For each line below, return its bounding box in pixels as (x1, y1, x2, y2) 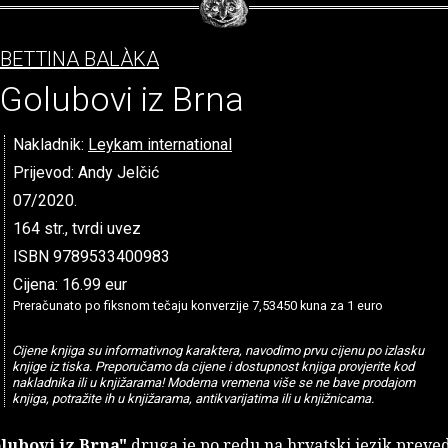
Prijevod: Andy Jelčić (13, 162, 159, 182)
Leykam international (88, 134, 232, 154)
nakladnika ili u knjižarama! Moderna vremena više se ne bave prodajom (11, 374, 415, 390)
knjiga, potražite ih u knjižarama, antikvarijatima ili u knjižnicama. (11, 390, 374, 406)
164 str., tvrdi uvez (13, 218, 141, 238)
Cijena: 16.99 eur (13, 274, 127, 294)
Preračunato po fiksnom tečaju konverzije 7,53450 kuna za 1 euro (13, 297, 383, 313)
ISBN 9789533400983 (13, 246, 170, 266)
